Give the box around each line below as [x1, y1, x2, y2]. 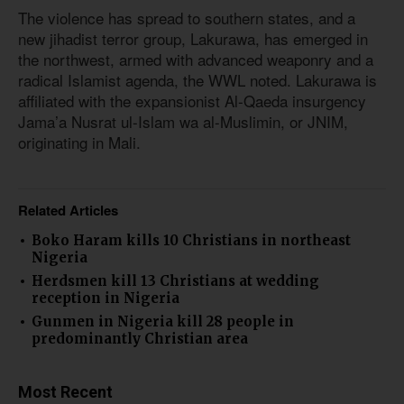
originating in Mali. [18, 130, 141, 153]
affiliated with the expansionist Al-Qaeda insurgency [18, 88, 366, 112]
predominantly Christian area [32, 330, 248, 348]
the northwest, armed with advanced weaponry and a [18, 47, 373, 70]
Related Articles [18, 200, 118, 221]
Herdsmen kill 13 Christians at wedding [32, 272, 319, 290]
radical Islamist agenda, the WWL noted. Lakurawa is [18, 68, 377, 91]
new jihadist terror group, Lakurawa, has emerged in [18, 26, 368, 50]
